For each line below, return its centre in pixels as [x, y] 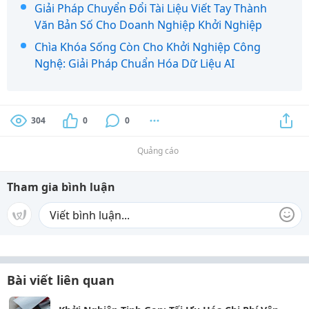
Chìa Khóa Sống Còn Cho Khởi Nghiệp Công [148, 47]
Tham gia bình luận [61, 187]
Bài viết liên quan [61, 280]
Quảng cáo [158, 150]
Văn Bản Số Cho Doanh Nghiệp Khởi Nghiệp [148, 24]
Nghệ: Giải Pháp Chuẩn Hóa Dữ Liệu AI [134, 63]
